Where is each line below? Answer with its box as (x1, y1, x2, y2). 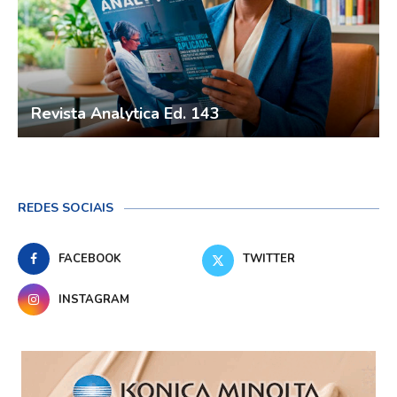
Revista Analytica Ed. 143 (31, 103, 220, 125)
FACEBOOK (58, 251, 121, 268)
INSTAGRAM (58, 292, 129, 308)
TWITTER (243, 251, 296, 268)
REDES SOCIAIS (18, 199, 113, 217)
